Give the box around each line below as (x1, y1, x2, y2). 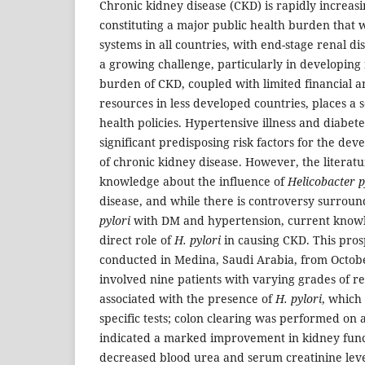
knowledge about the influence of (99, 174, 288, 190)
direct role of (99, 232, 174, 248)
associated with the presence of (99, 291, 275, 307)
